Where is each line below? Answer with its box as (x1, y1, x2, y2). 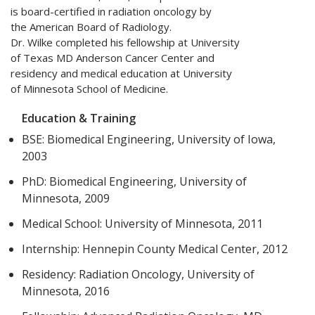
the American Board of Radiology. (11, 20, 172, 34)
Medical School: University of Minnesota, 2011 (22, 216, 264, 232)
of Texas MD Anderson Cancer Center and (11, 51, 214, 65)
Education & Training (22, 110, 136, 127)
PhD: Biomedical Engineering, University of (22, 174, 247, 190)
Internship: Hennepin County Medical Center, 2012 (22, 241, 288, 257)
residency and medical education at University (11, 66, 232, 81)
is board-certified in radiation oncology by (11, 4, 212, 19)
